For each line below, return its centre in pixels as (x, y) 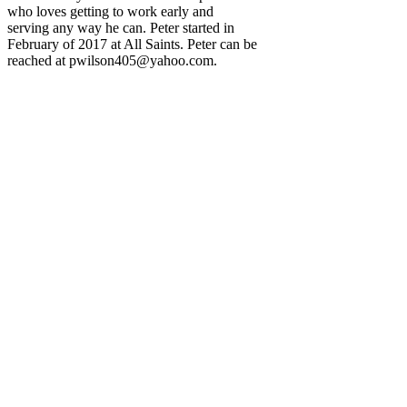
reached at (38, 60)
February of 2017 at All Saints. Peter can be (132, 44)
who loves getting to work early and (110, 11)
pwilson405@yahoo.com (141, 60)
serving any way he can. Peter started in (121, 27)
